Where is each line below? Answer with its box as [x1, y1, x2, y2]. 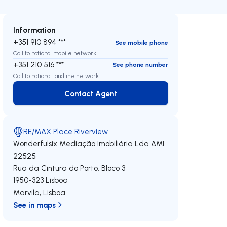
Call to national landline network [13, 71, 99, 80]
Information [13, 25, 56, 35]
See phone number [112, 61, 168, 68]
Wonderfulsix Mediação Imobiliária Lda [13, 139, 149, 148]
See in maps [13, 200, 56, 210]
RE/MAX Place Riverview [23, 127, 108, 136]
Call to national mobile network [13, 49, 97, 57]
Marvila [13, 187, 40, 197]
